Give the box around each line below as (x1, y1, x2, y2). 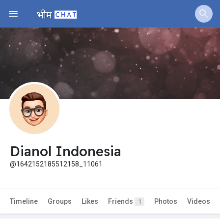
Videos (187, 197, 210, 206)
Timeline (10, 197, 38, 206)
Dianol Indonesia (10, 143, 121, 160)
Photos (154, 197, 177, 206)
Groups (48, 197, 72, 206)
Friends (108, 197, 135, 206)
